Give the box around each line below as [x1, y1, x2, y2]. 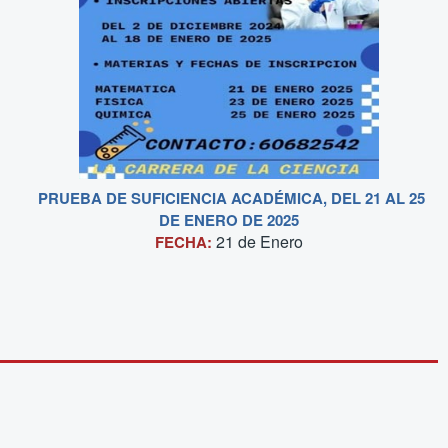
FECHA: [155, 231, 217, 254]
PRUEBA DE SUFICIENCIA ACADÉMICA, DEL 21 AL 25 [38, 187, 425, 210]
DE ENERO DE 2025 [159, 209, 300, 232]
